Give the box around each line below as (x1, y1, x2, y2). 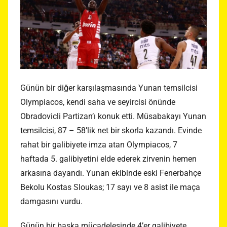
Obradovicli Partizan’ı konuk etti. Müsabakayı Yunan (20, 111, 206, 122)
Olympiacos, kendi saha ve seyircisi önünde (20, 97, 175, 107)
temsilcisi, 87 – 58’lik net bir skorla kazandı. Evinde (20, 126, 202, 136)
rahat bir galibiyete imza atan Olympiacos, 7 (20, 140, 177, 150)
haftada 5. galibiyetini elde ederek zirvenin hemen (20, 154, 197, 164)
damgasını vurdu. (20, 197, 83, 207)
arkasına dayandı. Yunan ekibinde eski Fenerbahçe (20, 168, 201, 178)
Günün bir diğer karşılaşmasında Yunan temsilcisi (20, 83, 198, 93)
